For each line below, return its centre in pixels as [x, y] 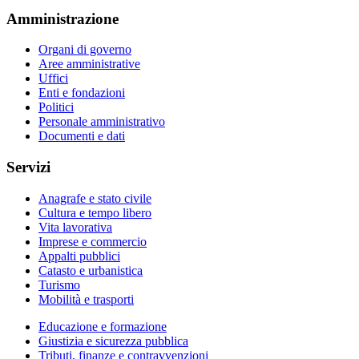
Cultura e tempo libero [95, 212]
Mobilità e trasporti [86, 299]
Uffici [53, 79]
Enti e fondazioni [82, 93]
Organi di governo [85, 50]
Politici [56, 107]
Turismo [59, 284]
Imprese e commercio [93, 241]
